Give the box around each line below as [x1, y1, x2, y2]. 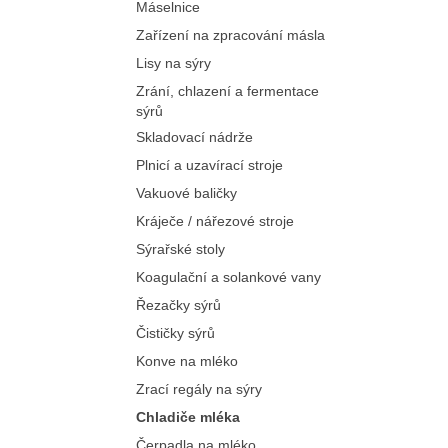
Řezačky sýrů [135, 297, 221, 313]
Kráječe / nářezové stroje [135, 213, 294, 229]
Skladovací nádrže [135, 129, 253, 145]
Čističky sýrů [135, 325, 215, 341]
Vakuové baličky [135, 185, 237, 201]
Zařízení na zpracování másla [135, 27, 325, 43]
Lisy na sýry [135, 55, 211, 71]
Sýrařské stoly [135, 241, 225, 257]
